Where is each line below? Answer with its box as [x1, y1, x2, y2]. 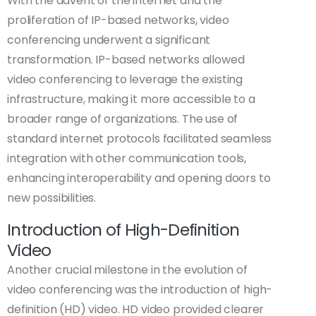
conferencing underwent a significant [7, 32, 211, 49]
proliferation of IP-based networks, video [7, 12, 229, 29]
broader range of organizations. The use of [7, 111, 238, 128]
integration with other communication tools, [7, 150, 247, 167]
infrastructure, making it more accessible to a [7, 91, 255, 108]
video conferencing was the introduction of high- [7, 281, 273, 298]
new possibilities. [7, 190, 97, 207]
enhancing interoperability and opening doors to [7, 170, 271, 187]
